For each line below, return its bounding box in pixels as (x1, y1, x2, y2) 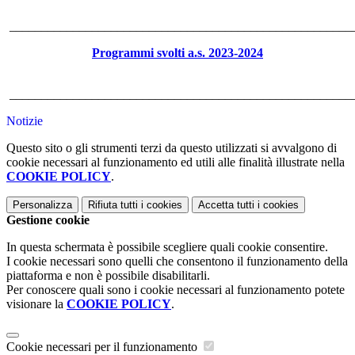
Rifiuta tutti (88, 199, 138, 212)
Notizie (6, 114, 43, 128)
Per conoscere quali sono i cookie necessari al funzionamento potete (6, 283, 345, 297)
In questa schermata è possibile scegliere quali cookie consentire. (6, 240, 328, 254)
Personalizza (13, 199, 72, 212)
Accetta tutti (198, 199, 254, 212)
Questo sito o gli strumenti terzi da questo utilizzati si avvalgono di (6, 141, 337, 155)
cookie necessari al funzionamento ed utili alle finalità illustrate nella (6, 155, 345, 170)
